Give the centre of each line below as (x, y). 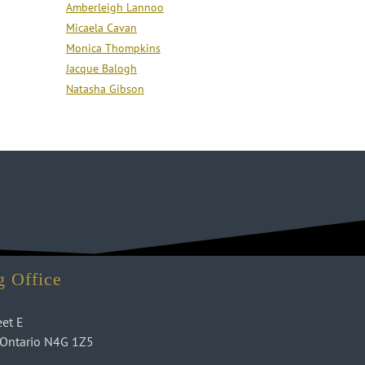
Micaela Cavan (101, 27)
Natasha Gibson (105, 88)
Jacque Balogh (101, 68)
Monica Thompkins (113, 48)
